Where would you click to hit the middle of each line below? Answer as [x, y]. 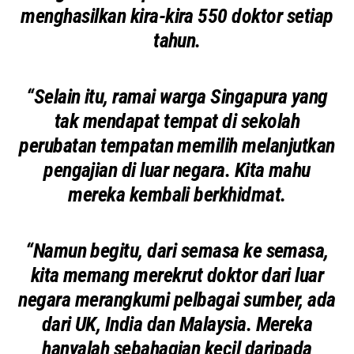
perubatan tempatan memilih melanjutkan [177, 145]
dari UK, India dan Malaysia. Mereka [177, 324]
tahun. [177, 40]
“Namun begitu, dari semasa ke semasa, [177, 250]
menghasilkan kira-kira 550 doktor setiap [177, 15]
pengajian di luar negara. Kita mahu [177, 169]
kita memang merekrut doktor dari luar [177, 275]
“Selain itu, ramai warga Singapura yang [177, 96]
